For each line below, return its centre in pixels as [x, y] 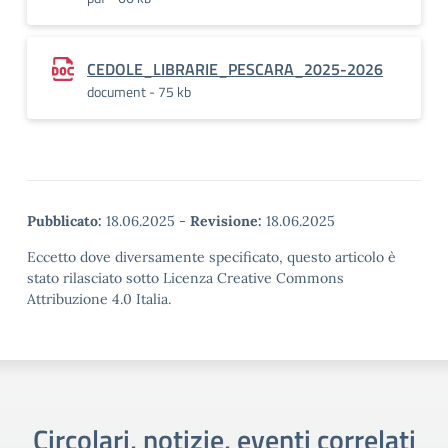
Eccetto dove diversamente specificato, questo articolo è [211, 257]
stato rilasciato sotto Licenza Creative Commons [185, 278]
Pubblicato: [64, 221]
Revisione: [226, 221]
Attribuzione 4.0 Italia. [99, 299]
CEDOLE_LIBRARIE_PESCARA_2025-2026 [235, 69]
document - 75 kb [139, 91]
